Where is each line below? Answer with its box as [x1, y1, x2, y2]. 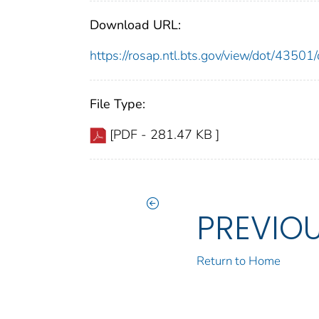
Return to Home [197, 252, 281, 269]
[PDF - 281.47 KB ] [110, 125, 219, 143]
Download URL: [90, 16, 181, 33]
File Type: [90, 95, 145, 113]
